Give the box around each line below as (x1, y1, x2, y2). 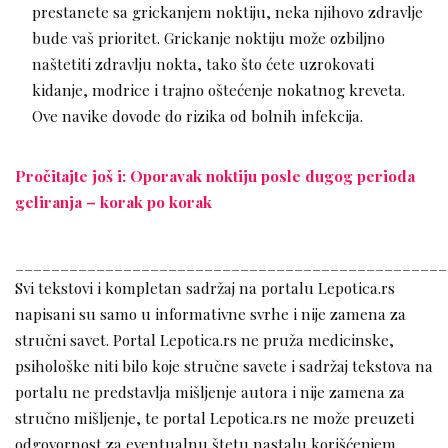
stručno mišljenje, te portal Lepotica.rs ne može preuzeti (15, 407, 414, 429)
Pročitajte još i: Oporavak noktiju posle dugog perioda (15, 165, 415, 187)
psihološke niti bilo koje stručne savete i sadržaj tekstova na (15, 355, 433, 377)
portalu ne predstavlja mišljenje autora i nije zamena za (15, 381, 405, 403)
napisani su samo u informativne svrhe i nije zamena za (15, 303, 406, 325)
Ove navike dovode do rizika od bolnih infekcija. (32, 105, 363, 127)
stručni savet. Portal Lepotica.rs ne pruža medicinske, (15, 329, 394, 351)
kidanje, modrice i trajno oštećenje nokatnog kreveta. (32, 79, 405, 101)
